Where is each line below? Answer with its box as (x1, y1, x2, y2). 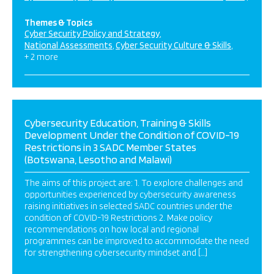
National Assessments (24, 40, 113, 51)
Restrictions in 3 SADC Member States (24, 141, 196, 154)
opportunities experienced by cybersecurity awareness (24, 189, 236, 200)
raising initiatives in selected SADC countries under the (24, 201, 232, 212)
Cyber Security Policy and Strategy (24, 28, 160, 39)
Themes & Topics (24, 17, 92, 28)
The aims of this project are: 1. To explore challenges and (24, 177, 243, 188)
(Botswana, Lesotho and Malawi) (24, 153, 172, 166)
